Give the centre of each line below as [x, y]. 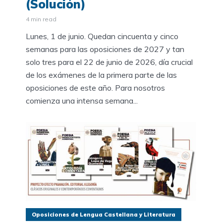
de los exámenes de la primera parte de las [101, 75]
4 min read [41, 19]
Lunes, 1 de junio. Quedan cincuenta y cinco [102, 36]
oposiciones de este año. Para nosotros [95, 88]
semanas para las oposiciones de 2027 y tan [105, 49]
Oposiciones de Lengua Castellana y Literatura [104, 214]
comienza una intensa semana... [82, 101]
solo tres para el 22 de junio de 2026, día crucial [109, 62]
